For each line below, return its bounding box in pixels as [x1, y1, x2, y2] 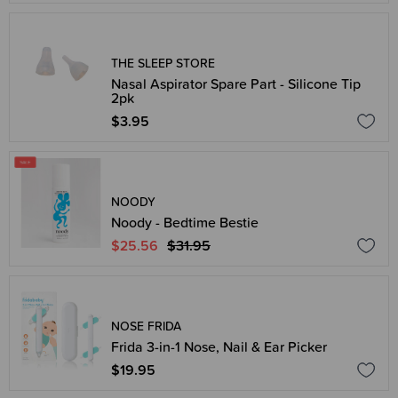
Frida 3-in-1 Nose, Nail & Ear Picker [111, 336, 327, 357]
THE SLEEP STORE [111, 54, 215, 72]
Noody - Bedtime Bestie [111, 211, 259, 233]
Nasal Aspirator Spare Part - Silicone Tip [111, 73, 361, 94]
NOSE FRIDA [111, 317, 181, 335]
